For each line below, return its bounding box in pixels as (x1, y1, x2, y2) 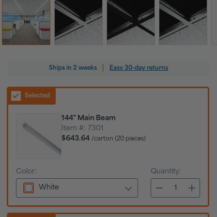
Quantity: (151, 168, 181, 175)
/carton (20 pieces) (92, 136, 146, 142)
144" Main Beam (62, 115, 116, 122)
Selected (25, 93, 50, 99)
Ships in (49, 65, 73, 72)
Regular (7, 61, 33, 68)
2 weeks (73, 65, 97, 72)
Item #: (62, 125, 88, 132)
